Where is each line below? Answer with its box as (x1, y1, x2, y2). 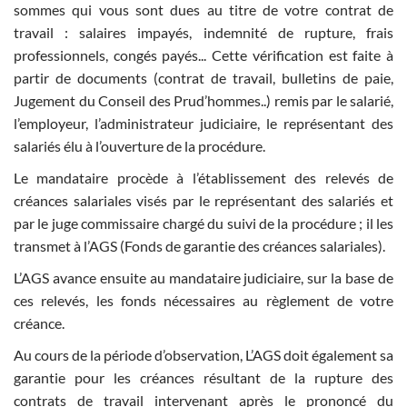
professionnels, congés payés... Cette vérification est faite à (14, 46, 393, 65)
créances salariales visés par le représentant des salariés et (14, 192, 393, 210)
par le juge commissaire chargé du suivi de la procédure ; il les (14, 214, 393, 233)
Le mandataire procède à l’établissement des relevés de (14, 169, 393, 187)
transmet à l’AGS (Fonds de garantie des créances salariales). (14, 237, 385, 255)
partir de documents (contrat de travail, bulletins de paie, (14, 69, 393, 87)
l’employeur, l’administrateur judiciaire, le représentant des (14, 114, 393, 133)
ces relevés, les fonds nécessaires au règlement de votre (14, 292, 393, 310)
